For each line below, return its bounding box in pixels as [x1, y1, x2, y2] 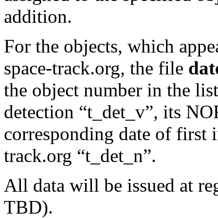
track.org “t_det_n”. [4, 145, 156, 166]
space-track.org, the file [4, 57, 188, 78]
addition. [4, 5, 72, 27]
